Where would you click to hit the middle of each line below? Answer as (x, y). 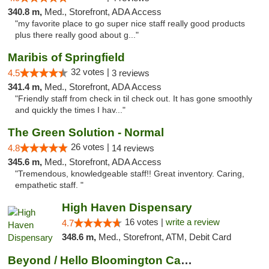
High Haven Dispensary (127, 207)
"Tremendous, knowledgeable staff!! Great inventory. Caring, (130, 174)
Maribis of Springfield (66, 57)
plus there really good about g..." (77, 35)
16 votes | (145, 222)
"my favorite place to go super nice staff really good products (130, 24)
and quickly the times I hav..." (70, 110)
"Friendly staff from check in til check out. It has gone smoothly (134, 99)
